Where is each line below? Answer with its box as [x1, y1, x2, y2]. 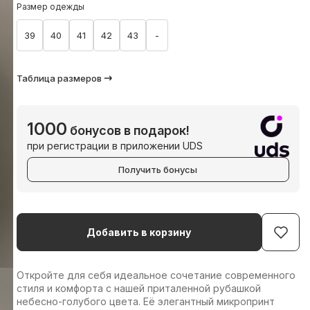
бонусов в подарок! [66, 123, 190, 138]
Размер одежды [16, 1, 84, 12]
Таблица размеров [16, 73, 102, 84]
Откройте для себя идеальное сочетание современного [16, 269, 295, 281]
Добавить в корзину [86, 226, 192, 238]
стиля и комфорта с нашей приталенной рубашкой [16, 282, 261, 294]
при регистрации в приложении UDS [26, 140, 203, 152]
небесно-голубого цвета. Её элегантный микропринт [16, 295, 275, 307]
